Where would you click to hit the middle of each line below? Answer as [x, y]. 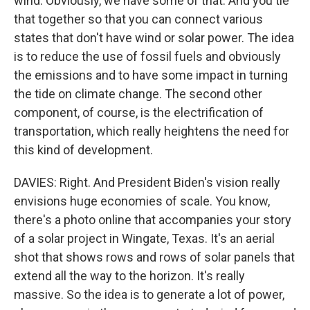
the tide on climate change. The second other [138, 94]
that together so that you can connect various [138, 19]
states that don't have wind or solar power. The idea [154, 38]
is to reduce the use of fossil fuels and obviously [147, 56]
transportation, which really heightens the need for [152, 131]
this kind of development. [83, 150]
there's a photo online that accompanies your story [153, 220]
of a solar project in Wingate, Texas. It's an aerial [144, 238]
